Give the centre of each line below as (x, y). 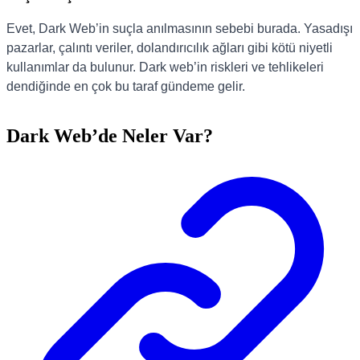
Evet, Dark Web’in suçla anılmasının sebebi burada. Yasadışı (180, 28)
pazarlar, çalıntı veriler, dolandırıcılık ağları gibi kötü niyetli (170, 47)
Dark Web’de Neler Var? (110, 135)
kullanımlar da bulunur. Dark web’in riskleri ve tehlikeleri (165, 67)
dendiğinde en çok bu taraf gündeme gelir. (126, 86)
